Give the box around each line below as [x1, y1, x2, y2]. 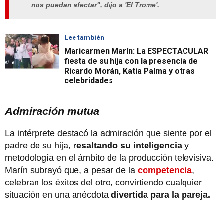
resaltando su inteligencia [71, 141, 182, 151]
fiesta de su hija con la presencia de [64, 56, 198, 66]
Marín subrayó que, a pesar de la [5, 165, 138, 176]
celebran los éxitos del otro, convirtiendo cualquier [5, 178, 202, 188]
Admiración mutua [5, 105, 99, 118]
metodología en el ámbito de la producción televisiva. [5, 153, 214, 163]
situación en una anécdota [5, 190, 111, 200]
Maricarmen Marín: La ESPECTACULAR [64, 46, 208, 56]
